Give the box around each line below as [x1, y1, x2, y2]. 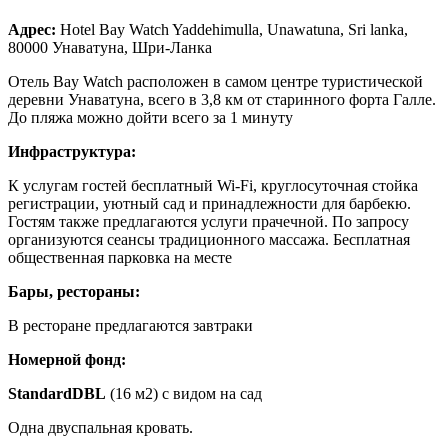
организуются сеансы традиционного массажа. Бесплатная [8, 230, 410, 248]
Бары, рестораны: [8, 282, 140, 300]
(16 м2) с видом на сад [106, 384, 262, 402]
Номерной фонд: [8, 350, 126, 368]
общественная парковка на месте [8, 248, 232, 266]
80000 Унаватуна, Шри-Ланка [8, 38, 212, 56]
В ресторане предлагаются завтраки [8, 316, 253, 334]
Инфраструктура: [8, 142, 136, 160]
